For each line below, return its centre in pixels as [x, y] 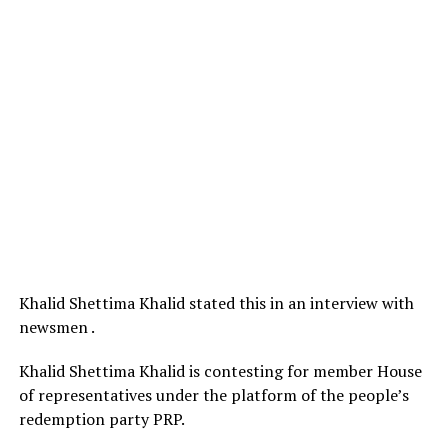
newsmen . [56, 326]
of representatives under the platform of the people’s [213, 394]
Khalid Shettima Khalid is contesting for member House [220, 370]
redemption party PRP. [101, 418]
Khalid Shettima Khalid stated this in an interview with [216, 302]
